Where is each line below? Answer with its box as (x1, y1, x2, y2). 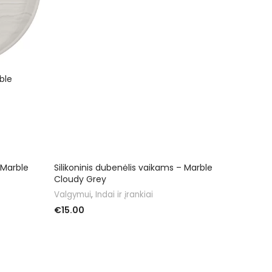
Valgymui (54, 188, 91, 200)
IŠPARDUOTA (58, 156, 107, 167)
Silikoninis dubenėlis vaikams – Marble (54, 161, 212, 174)
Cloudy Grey (54, 172, 106, 185)
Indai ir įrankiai (95, 188, 153, 200)
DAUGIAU (54, 223, 90, 234)
